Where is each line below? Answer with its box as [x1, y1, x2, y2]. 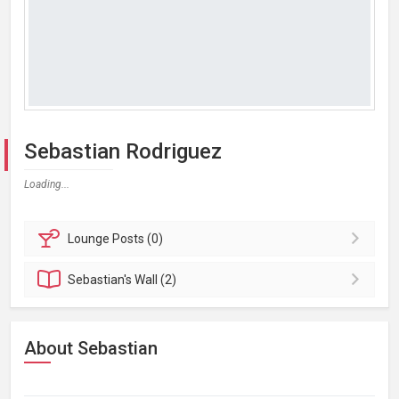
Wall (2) [134, 273, 177, 287]
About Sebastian [24, 338, 158, 359]
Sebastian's [68, 273, 135, 287]
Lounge [68, 232, 113, 246]
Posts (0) [112, 232, 164, 246]
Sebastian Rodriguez [24, 139, 222, 164]
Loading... [24, 178, 69, 191]
